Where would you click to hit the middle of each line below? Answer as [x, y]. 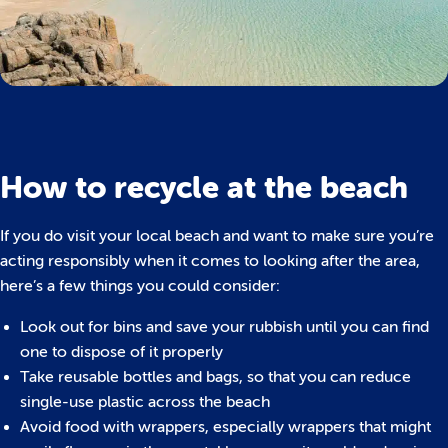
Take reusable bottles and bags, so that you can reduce [215, 377]
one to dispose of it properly [121, 352]
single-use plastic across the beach [145, 402]
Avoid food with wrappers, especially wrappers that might [225, 427]
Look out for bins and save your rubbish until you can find [224, 327]
